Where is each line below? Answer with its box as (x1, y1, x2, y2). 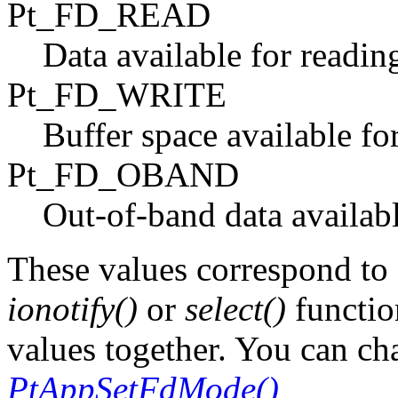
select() (185, 290, 286, 329)
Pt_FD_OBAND (7, 155, 239, 195)
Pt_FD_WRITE (7, 76, 227, 115)
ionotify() (7, 290, 138, 329)
